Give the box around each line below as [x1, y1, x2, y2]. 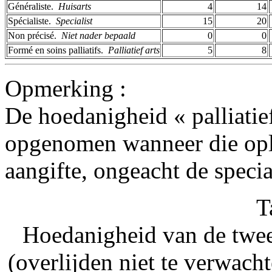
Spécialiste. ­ [8, 15, 56, 26]
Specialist [56, 15, 92, 26]
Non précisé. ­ [8, 30, 61, 41]
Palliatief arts [108, 44, 160, 55]
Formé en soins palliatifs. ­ [8, 44, 108, 55]
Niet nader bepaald [61, 30, 135, 41]
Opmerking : [5, 75, 126, 101]
